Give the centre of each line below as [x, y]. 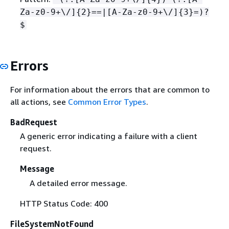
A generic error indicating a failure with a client [108, 136]
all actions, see [39, 102]
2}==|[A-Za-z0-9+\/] [130, 12]
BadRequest [34, 122]
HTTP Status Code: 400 [64, 203]
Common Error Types [107, 102]
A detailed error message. [78, 183]
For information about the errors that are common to [110, 90]
